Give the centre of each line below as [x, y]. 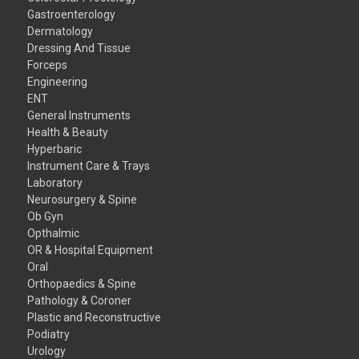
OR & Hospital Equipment [91, 250]
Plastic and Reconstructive [95, 317]
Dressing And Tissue [79, 48]
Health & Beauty [68, 132]
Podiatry [49, 334]
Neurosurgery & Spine [83, 199]
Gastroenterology [72, 14]
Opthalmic [54, 233]
